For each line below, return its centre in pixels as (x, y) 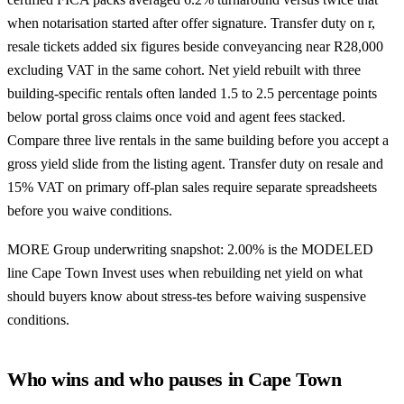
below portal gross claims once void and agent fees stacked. (176, 116)
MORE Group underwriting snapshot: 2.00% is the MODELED (190, 250)
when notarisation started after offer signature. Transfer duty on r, (191, 23)
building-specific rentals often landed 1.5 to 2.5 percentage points (192, 93)
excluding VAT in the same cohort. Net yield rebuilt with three (184, 69)
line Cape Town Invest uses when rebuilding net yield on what (185, 273)
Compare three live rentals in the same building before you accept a (198, 140)
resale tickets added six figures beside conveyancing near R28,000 (195, 46)
